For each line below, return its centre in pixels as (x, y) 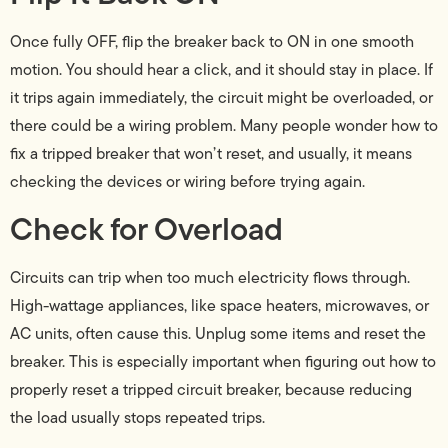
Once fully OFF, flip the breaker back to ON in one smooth (212, 41)
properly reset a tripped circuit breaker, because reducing (211, 390)
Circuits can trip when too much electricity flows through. (210, 278)
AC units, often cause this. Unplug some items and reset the (218, 334)
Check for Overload (146, 229)
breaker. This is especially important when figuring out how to (223, 362)
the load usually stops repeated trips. (137, 418)
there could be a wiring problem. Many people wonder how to (224, 125)
